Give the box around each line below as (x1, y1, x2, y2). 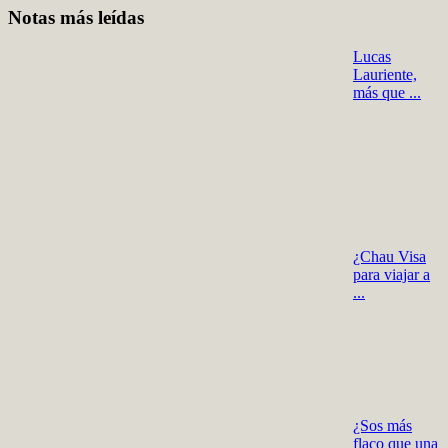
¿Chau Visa (353, 247, 426, 265)
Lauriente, (353, 65, 417, 83)
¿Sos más (353, 416, 412, 434)
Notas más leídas (8, 6, 144, 28)
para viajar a (353, 265, 430, 283)
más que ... (353, 83, 421, 101)
